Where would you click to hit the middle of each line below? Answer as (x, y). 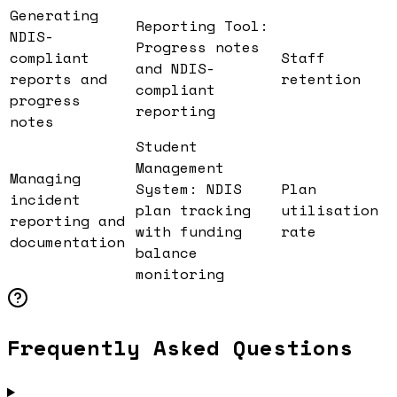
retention (321, 79)
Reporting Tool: (202, 26)
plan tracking (193, 210)
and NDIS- (175, 69)
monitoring (180, 274)
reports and (58, 79)
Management (180, 168)
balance (167, 253)
